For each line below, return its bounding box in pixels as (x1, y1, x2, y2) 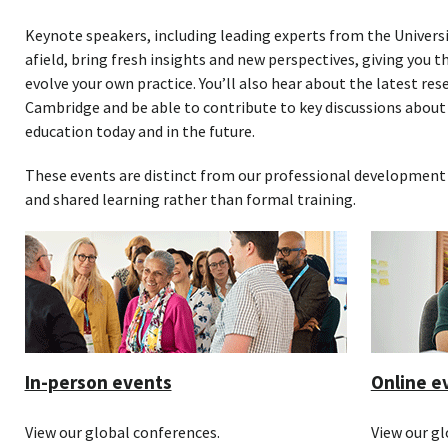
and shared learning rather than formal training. (24, 188, 356, 209)
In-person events (24, 370, 172, 395)
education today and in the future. (24, 121, 255, 142)
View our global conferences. (24, 422, 220, 443)
